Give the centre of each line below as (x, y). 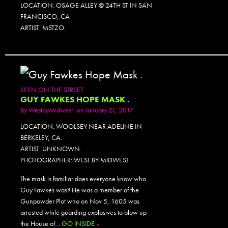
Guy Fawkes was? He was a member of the (80, 190)
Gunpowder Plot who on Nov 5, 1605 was (80, 201)
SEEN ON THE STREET (52, 90)
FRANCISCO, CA (45, 16)
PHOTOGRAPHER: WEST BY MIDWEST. (75, 160)
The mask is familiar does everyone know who (83, 179)
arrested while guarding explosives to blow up (83, 212)
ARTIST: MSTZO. (43, 27)
